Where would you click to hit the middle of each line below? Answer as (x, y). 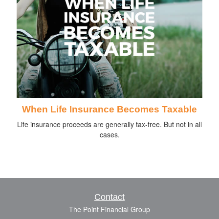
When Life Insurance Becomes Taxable (109, 109)
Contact (109, 197)
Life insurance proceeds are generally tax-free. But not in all (109, 124)
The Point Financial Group (109, 209)
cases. (109, 135)
